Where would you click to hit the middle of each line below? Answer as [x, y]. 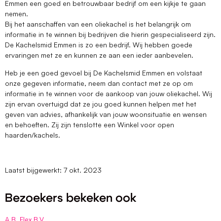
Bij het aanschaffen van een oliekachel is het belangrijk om [98, 24]
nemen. [18, 14]
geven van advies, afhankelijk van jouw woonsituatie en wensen [106, 114]
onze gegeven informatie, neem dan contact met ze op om [99, 83]
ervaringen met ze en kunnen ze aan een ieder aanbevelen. [100, 55]
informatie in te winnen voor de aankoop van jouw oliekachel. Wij [109, 93]
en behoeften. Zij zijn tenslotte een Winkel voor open [90, 124]
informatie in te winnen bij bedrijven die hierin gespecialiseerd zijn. [110, 35]
